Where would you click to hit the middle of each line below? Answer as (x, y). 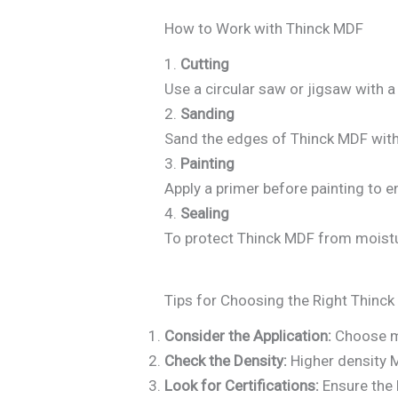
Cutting (205, 64)
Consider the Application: (248, 336)
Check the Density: (226, 361)
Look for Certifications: (242, 386)
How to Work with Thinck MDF (264, 29)
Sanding (208, 114)
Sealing (205, 214)
